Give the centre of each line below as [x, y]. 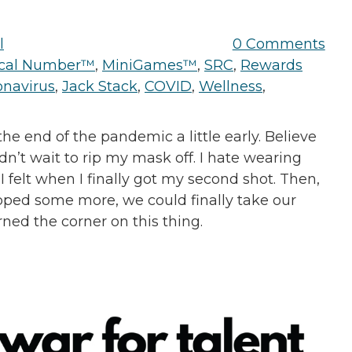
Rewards [271, 65]
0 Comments [279, 44]
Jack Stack [100, 86]
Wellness [231, 86]
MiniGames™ [150, 65]
